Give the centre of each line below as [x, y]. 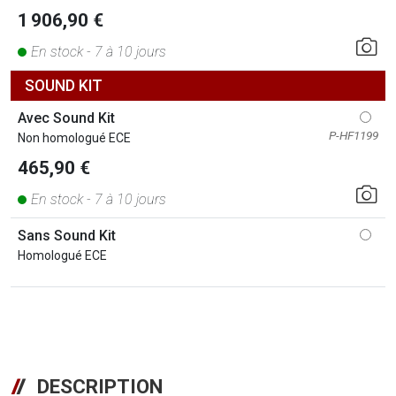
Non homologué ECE [76, 137]
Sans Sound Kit [67, 235]
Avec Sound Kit [66, 118]
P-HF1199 [354, 135]
